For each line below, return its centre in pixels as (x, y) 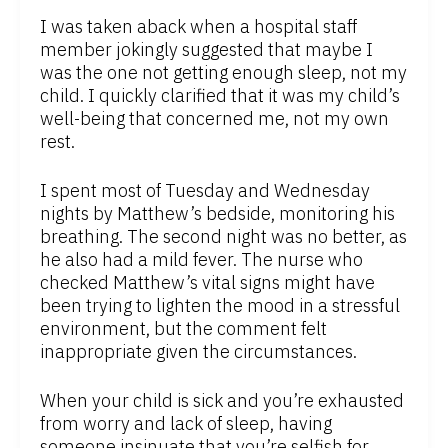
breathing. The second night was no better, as (223, 237)
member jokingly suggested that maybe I (206, 50)
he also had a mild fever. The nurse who (201, 260)
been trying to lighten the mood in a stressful (220, 306)
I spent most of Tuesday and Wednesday (205, 191)
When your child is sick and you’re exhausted (222, 401)
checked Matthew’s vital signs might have (207, 283)
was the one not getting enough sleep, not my (223, 73)
